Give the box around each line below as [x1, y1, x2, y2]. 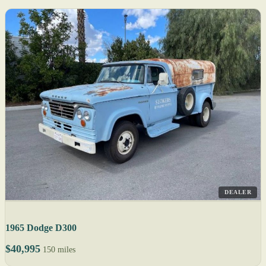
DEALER [224, 188, 251, 195]
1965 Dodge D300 [5, 222, 77, 233]
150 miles [43, 245, 75, 254]
